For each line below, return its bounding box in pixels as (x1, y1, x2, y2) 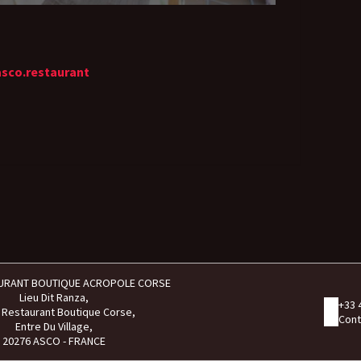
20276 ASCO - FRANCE (2, 334, 106, 348)
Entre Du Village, (15, 319, 93, 334)
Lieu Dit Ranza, (19, 290, 89, 305)
